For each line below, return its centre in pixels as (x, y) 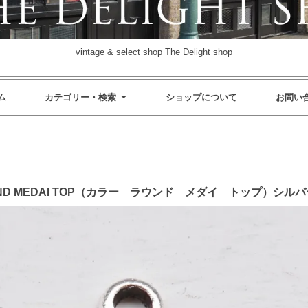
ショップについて (201, 98)
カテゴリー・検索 (80, 98)
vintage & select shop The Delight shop (154, 52)
